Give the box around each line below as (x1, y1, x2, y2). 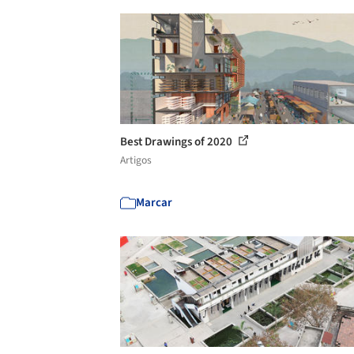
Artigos (120, 152, 152, 168)
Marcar (136, 194, 172, 211)
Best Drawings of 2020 (120, 133, 235, 150)
